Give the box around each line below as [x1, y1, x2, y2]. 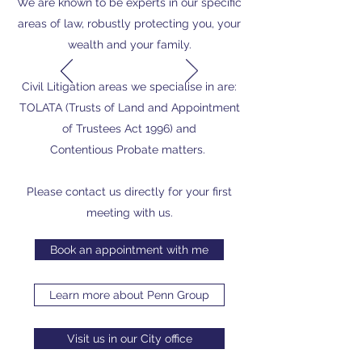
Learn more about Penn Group [49, 288, 209, 301]
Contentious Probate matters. [50, 143, 208, 156]
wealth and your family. [67, 38, 192, 51]
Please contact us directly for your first [27, 185, 232, 198]
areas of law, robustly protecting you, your [18, 17, 241, 30]
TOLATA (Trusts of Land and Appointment [19, 101, 240, 114]
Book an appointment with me [50, 243, 208, 256]
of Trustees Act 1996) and [62, 122, 196, 135]
